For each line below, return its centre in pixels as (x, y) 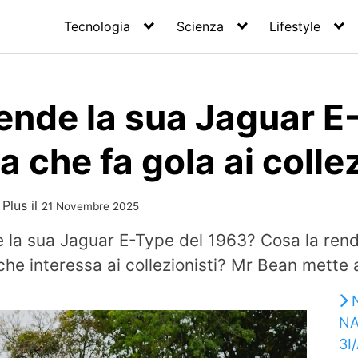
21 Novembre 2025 (90, 206)
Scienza (200, 26)
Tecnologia (97, 26)
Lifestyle (295, 26)
